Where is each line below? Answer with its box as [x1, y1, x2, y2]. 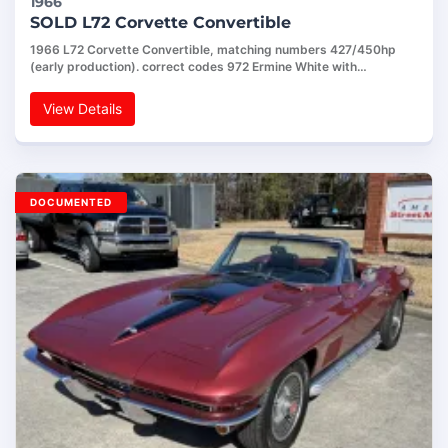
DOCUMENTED [30, 196, 112, 209]
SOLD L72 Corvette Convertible [30, 13, 291, 33]
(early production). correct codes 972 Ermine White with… [30, 59, 367, 75]
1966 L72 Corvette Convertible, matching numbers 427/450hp [30, 42, 396, 58]
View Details [43, 100, 122, 118]
